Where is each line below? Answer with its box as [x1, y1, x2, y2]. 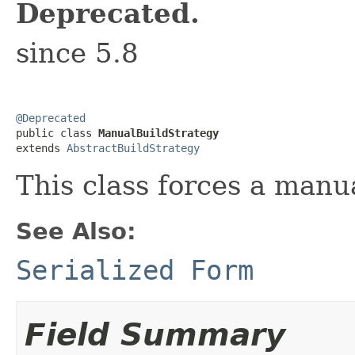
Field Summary [25, 316, 285, 353]
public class [16, 126, 98, 139]
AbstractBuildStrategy [67, 141, 200, 155]
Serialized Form [16, 254, 254, 286]
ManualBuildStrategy [98, 126, 219, 139]
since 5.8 [16, 36, 139, 69]
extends [16, 141, 67, 155]
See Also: [16, 217, 136, 245]
